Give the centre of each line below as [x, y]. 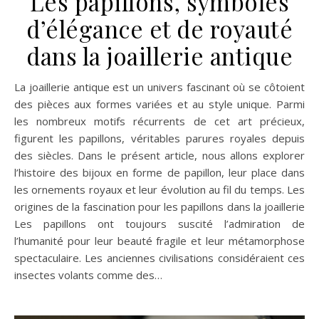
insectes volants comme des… [88, 275]
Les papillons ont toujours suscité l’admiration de [159, 224]
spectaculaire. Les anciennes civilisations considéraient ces [159, 258]
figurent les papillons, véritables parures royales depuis [159, 138]
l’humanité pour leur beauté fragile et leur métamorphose [159, 241]
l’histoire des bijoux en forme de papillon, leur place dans [159, 172]
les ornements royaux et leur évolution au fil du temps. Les [159, 189]
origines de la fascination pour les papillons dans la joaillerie [159, 206]
